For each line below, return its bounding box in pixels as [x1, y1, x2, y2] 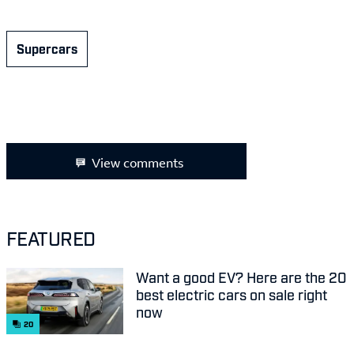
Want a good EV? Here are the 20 [136, 268, 347, 286]
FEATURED [6, 226, 96, 250]
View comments [92, 154, 183, 172]
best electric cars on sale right [136, 285, 327, 303]
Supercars [17, 40, 77, 57]
